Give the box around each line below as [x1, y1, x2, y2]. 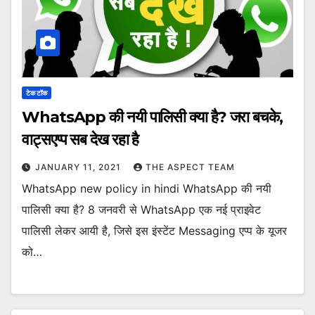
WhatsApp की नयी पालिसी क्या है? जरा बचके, [22, 107, 283, 127]
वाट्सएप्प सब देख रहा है [22, 129, 139, 149]
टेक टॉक [26, 88, 47, 97]
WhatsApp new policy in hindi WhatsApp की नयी [22, 181, 271, 195]
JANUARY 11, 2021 [35, 161, 124, 172]
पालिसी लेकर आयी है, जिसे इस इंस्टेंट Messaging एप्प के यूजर [22, 223, 287, 238]
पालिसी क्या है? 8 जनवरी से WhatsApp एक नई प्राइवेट [22, 202, 261, 217]
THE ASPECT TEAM [146, 161, 235, 172]
